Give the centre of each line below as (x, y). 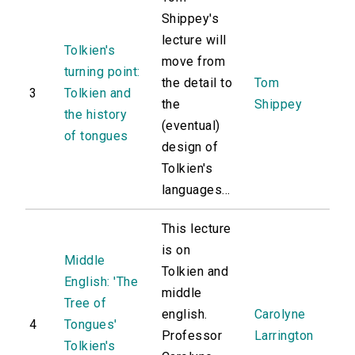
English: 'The (101, 282)
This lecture (197, 229)
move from (194, 62)
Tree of (86, 303)
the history (96, 115)
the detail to (197, 83)
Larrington (284, 336)
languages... (196, 190)
